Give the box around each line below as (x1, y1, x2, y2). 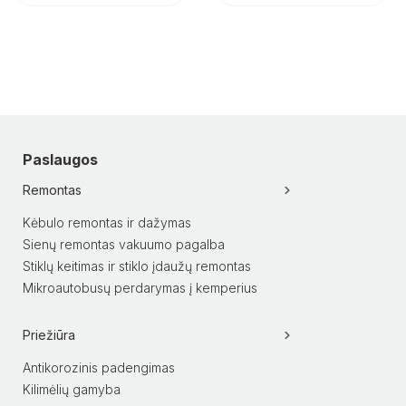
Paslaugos (23, 150, 98, 169)
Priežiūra (23, 326, 75, 343)
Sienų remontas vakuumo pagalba (23, 236, 225, 252)
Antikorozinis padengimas (23, 359, 175, 375)
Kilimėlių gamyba (23, 381, 121, 397)
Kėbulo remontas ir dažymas (23, 214, 191, 230)
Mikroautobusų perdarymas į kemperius (23, 279, 257, 295)
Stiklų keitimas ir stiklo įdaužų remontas (23, 257, 251, 274)
